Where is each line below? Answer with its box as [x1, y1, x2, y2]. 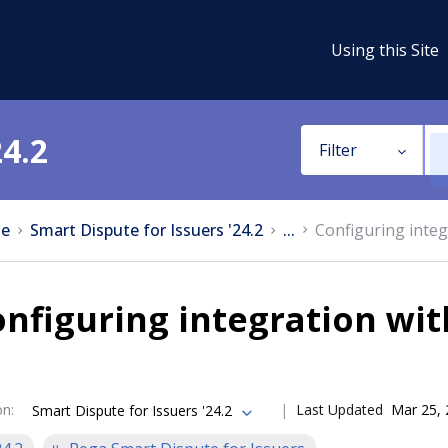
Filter [318, 139, 357, 161]
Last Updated [296, 400, 383, 419]
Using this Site [331, 38, 439, 61]
